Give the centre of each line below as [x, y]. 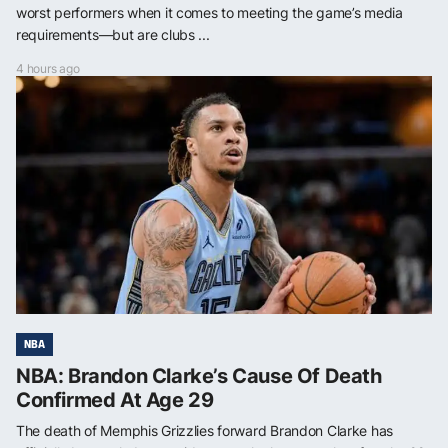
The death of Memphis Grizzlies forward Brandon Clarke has [205, 430]
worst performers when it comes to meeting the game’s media [209, 12]
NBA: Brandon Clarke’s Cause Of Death [199, 375]
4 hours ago [48, 68]
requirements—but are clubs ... [113, 34]
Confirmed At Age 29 [115, 399]
